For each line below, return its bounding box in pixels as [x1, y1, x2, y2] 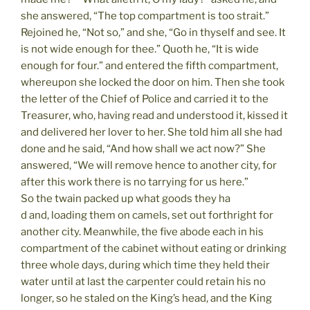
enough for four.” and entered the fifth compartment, [21, 59, 278, 72]
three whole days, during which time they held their [21, 258, 270, 271]
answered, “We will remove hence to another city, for [21, 158, 277, 172]
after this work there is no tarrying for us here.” [21, 175, 248, 188]
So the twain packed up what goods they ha [21, 192, 230, 205]
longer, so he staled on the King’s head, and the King [21, 291, 272, 304]
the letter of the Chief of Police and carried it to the [21, 92, 268, 105]
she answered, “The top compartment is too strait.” [21, 9, 269, 22]
